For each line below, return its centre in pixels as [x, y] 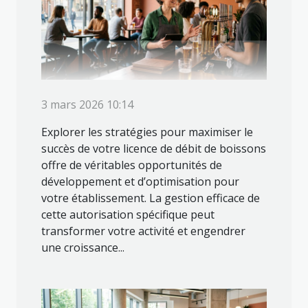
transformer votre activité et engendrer [143, 231]
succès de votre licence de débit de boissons [154, 148]
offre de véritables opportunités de [132, 165]
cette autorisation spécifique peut [128, 214]
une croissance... [83, 247]
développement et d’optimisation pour [140, 181]
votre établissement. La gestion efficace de [151, 198]
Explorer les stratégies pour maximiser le [147, 132]
